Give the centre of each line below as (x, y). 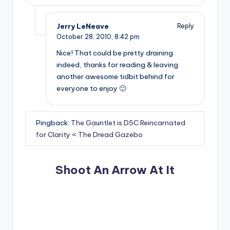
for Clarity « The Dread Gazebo (89, 134)
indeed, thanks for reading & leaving (117, 65)
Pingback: (53, 122)
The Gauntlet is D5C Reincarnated (128, 122)
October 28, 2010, (85, 36)
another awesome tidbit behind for (116, 77)
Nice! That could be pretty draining (115, 53)
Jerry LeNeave (83, 26)
